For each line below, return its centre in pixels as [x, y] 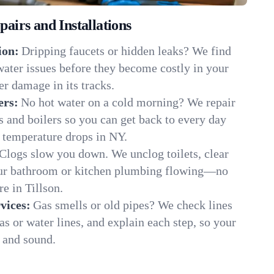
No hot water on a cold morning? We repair [128, 102]
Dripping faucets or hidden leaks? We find [126, 51]
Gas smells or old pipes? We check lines [133, 205]
